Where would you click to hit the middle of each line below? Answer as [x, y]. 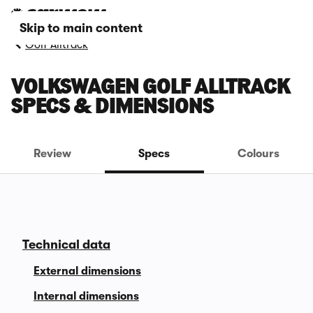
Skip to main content [81, 28]
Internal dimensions [86, 296]
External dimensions [87, 271]
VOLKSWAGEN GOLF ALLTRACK [151, 88]
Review [53, 154]
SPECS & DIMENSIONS [112, 108]
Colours [258, 154]
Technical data [66, 245]
